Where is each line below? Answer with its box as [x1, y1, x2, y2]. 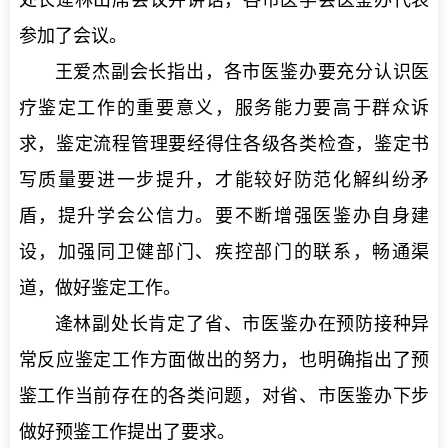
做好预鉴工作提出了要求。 [18, 422, 235, 443]
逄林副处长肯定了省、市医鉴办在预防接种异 [54, 314, 430, 335]
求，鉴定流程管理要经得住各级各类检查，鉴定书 [18, 134, 430, 155]
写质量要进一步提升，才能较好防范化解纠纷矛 [18, 170, 430, 191]
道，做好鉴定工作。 [18, 278, 181, 299]
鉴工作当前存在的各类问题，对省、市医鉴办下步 [18, 386, 430, 407]
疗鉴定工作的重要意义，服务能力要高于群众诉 [18, 98, 430, 119]
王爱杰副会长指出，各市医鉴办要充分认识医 [54, 62, 430, 83]
